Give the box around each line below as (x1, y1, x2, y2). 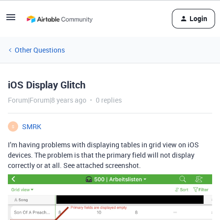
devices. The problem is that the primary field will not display (8, 150, 194, 160)
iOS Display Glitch (8, 78, 85, 91)
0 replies (96, 95, 122, 105)
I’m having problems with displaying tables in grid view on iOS (8, 140, 199, 149)
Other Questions (15, 45, 65, 55)
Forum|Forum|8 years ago (8, 95, 86, 105)
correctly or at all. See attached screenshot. (8, 161, 141, 170)
